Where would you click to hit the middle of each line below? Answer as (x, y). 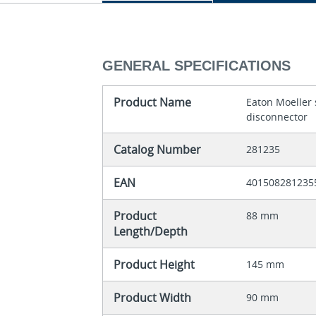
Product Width (153, 298)
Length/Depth (151, 232)
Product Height (154, 265)
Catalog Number (158, 150)
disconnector (277, 117)
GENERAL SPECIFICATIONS (197, 66)
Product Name (153, 103)
